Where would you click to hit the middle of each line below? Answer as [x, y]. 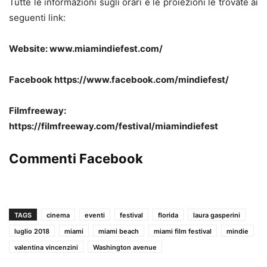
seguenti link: [37, 17]
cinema [58, 215]
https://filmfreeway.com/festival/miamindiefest [114, 126]
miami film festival [183, 231]
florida [168, 215]
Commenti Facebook [76, 158]
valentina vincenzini [46, 247]
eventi [95, 215]
